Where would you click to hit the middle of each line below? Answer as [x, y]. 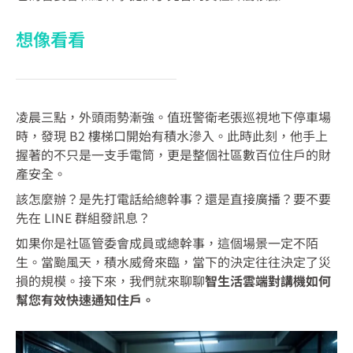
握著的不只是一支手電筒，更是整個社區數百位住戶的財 [173, 155]
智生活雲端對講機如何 [268, 281]
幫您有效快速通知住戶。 [85, 300]
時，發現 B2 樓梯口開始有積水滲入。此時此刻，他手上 [172, 136]
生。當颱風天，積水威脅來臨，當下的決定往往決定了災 [173, 262]
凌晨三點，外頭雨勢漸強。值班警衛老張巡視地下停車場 [173, 117]
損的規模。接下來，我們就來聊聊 [110, 281]
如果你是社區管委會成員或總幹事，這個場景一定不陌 [167, 243]
